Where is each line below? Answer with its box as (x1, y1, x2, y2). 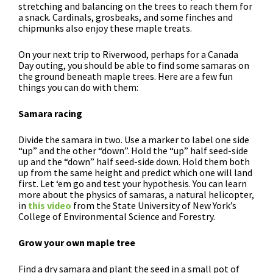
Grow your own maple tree (18, 236, 135, 249)
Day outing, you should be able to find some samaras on (18, 58, 249, 71)
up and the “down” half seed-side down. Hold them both (18, 155, 250, 168)
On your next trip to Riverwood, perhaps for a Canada (18, 48, 238, 60)
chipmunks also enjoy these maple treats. (18, 21, 192, 34)
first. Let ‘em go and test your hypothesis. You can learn (18, 177, 247, 190)
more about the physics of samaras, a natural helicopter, (18, 188, 254, 200)
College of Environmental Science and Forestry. (18, 210, 215, 222)
